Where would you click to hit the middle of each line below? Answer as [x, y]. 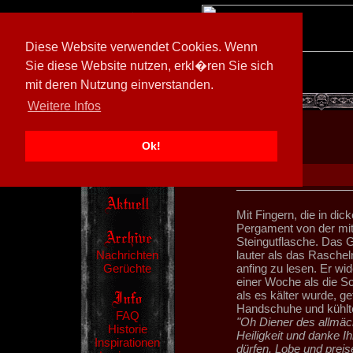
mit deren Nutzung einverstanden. [119, 85]
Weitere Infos [65, 106]
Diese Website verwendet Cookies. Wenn [141, 47]
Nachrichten [127, 255]
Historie [127, 329]
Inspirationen [127, 342]
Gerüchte [127, 268]
